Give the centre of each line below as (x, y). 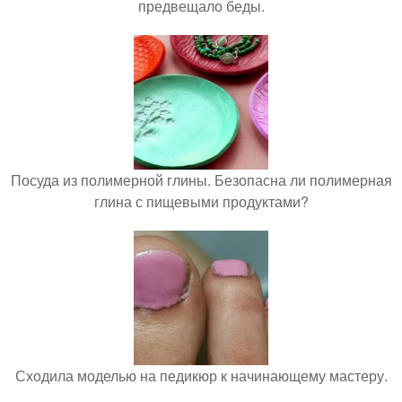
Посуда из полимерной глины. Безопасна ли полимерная (201, 179)
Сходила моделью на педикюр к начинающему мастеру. (201, 375)
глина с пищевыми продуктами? (201, 201)
